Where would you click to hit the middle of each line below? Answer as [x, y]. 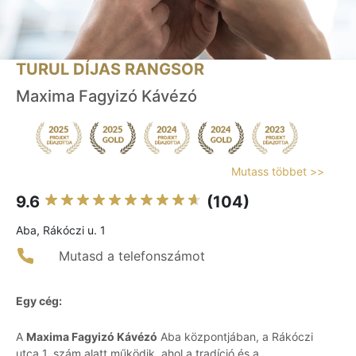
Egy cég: [39, 301]
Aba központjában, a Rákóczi [235, 337]
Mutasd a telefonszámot [132, 256]
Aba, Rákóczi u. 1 [61, 230]
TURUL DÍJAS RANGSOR [110, 70]
